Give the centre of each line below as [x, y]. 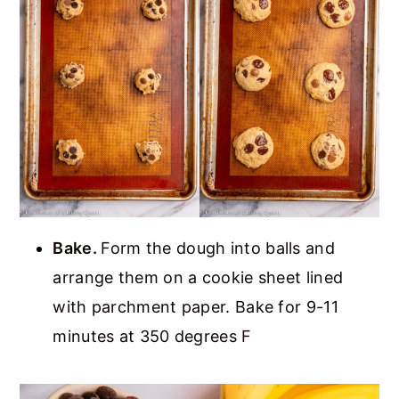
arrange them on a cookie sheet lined [198, 278]
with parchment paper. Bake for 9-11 [195, 307]
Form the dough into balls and [218, 248]
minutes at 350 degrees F [152, 337]
